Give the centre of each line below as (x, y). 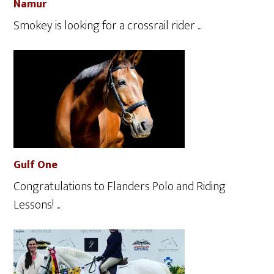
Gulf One (36, 165)
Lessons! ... (37, 205)
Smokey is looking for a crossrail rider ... (108, 26)
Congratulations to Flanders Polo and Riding (120, 187)
